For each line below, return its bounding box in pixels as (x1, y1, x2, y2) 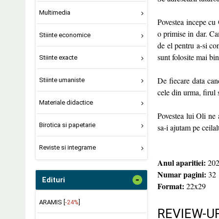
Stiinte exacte (39, 54, 77, 62)
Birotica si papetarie (39, 121, 95, 129)
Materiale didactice (39, 98, 93, 106)
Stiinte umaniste (39, 76, 85, 84)
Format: (157, 180, 184, 192)
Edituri (42, 175, 65, 184)
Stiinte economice (39, 31, 90, 39)
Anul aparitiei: (157, 157, 206, 169)
